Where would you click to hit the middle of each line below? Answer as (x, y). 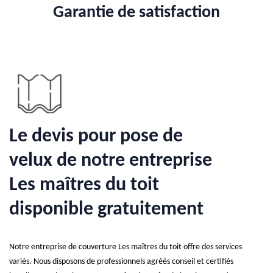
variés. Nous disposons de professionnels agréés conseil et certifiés (121, 262)
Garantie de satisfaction (136, 13)
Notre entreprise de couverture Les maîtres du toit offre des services (126, 247)
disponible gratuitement (106, 210)
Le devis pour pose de (96, 136)
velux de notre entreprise (111, 161)
